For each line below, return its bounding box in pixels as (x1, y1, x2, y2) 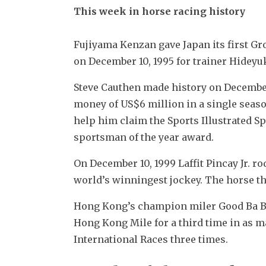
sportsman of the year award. (74, 131, 214, 143)
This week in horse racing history (74, 5, 245, 17)
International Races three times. (74, 233, 228, 245)
